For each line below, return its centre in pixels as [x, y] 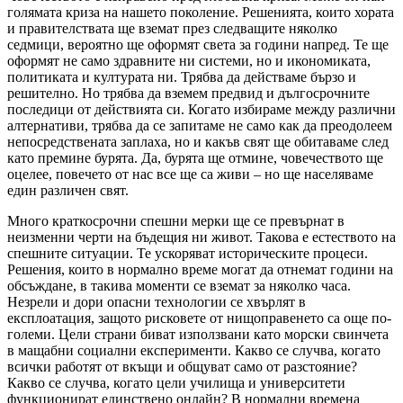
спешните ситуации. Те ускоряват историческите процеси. [188, 253]
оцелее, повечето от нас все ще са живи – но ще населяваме [190, 174]
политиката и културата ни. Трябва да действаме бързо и [182, 76]
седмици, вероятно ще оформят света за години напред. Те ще [198, 44]
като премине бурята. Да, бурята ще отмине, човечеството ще [195, 157]
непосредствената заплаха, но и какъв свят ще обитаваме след [198, 141]
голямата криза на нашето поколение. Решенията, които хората [201, 12]
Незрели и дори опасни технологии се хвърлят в [157, 301]
